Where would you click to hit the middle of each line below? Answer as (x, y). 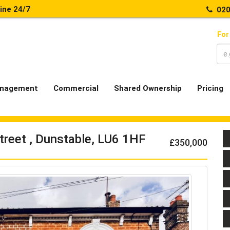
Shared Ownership (148, 88)
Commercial (76, 88)
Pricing (210, 88)
